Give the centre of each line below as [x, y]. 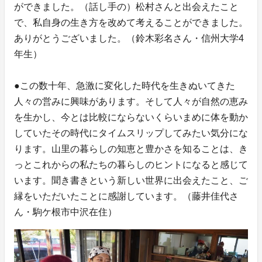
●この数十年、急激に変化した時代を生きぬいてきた [125, 86]
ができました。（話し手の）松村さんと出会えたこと [126, 7]
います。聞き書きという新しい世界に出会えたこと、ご [131, 181]
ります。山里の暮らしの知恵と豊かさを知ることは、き [131, 149]
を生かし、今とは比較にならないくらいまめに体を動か [131, 118]
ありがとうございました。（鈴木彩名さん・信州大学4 [129, 39]
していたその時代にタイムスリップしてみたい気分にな [131, 133]
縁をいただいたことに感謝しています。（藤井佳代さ [126, 196]
